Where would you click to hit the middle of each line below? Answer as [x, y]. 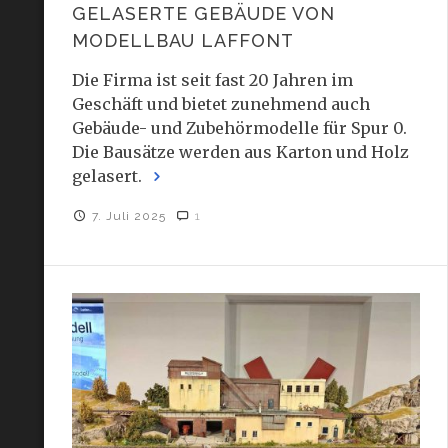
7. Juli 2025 [131, 215]
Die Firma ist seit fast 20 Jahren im [212, 79]
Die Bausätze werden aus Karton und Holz [240, 151]
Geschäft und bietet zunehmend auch [220, 103]
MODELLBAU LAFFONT [182, 40]
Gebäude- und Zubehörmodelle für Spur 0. [239, 127]
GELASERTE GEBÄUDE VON [203, 13]
